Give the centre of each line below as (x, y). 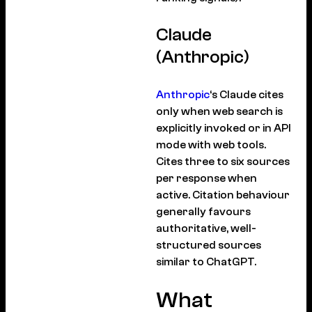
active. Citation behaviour (223, 195)
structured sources (209, 245)
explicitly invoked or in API (224, 128)
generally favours (203, 212)
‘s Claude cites (247, 95)
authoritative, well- (206, 229)
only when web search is (219, 112)
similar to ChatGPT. (206, 262)
